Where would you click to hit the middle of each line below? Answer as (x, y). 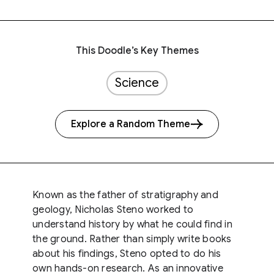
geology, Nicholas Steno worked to (113, 210)
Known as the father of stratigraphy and (125, 195)
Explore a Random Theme (131, 124)
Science (137, 83)
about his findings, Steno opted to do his (127, 254)
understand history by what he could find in (132, 224)
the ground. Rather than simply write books (132, 239)
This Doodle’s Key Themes (137, 51)
